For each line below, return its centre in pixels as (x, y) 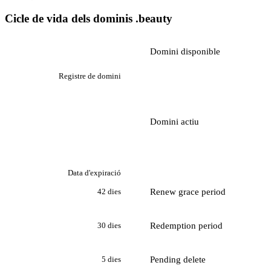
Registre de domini (90, 76)
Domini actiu (175, 121)
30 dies (109, 226)
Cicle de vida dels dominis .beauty (89, 18)
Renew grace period (188, 191)
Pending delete (178, 259)
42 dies (109, 192)
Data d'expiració (94, 172)
